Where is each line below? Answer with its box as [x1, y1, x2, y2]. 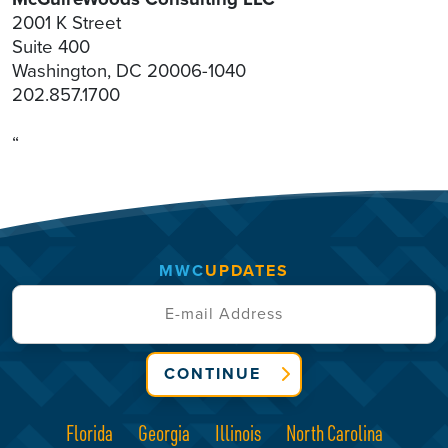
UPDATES [205, 259, 289, 283]
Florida [65, 418, 113, 446]
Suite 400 [12, 33, 90, 61]
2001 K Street [12, 9, 121, 37]
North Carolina [285, 418, 383, 446]
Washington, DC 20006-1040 [12, 57, 246, 85]
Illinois [214, 418, 261, 446]
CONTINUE [164, 362, 262, 386]
